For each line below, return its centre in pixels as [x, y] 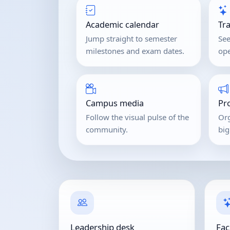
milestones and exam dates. [135, 51]
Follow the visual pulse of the [137, 117]
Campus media [115, 103]
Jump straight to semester [131, 38]
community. [107, 129]
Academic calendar [122, 24]
